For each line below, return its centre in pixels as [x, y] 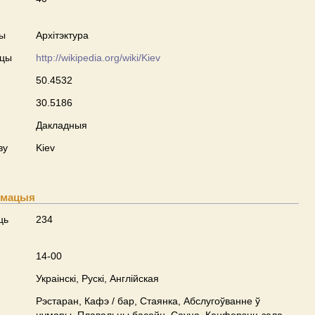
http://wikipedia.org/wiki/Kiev [98, 58]
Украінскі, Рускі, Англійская [97, 278]
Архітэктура [62, 35]
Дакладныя [62, 125]
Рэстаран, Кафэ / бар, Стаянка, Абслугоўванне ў [148, 301]
